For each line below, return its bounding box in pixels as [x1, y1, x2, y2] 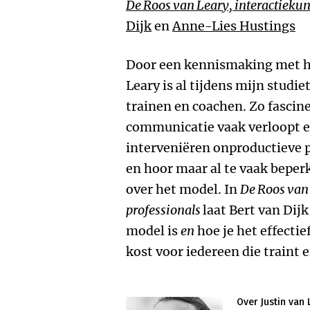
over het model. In [126, 181, 240, 197]
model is [126, 223, 181, 239]
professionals [126, 202, 203, 218]
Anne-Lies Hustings [172, 18, 295, 34]
